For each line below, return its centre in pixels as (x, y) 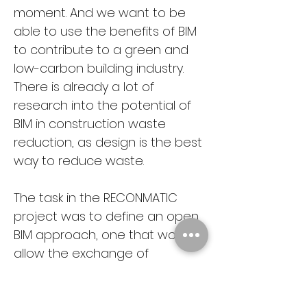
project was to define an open (108, 216)
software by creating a (84, 290)
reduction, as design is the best (110, 142)
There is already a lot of (86, 86)
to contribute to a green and (103, 49)
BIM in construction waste (91, 123)
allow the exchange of (83, 253)
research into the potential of (104, 105)
